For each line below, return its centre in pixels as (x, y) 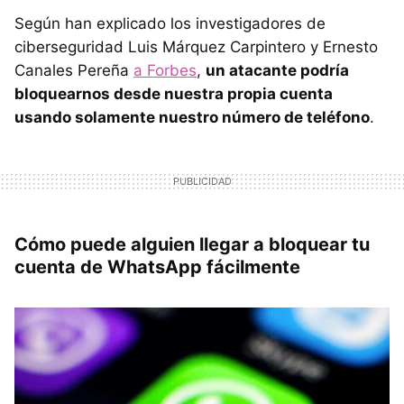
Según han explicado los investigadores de (170, 24)
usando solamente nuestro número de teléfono (192, 118)
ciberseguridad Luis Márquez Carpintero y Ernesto (196, 47)
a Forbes (165, 71)
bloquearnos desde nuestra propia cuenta (174, 94)
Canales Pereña (74, 71)
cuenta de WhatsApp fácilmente (157, 267)
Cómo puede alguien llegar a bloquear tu (192, 245)
